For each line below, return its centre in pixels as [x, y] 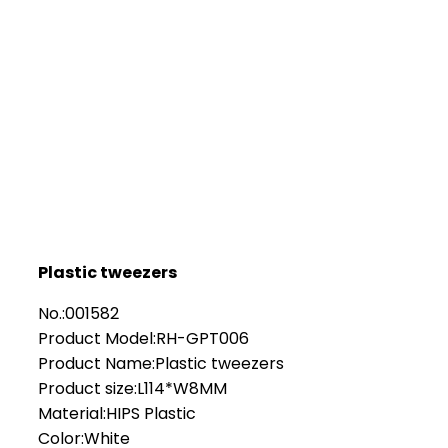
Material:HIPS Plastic [117, 414]
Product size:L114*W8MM [132, 389]
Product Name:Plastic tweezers [161, 364]
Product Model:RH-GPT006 [143, 339]
